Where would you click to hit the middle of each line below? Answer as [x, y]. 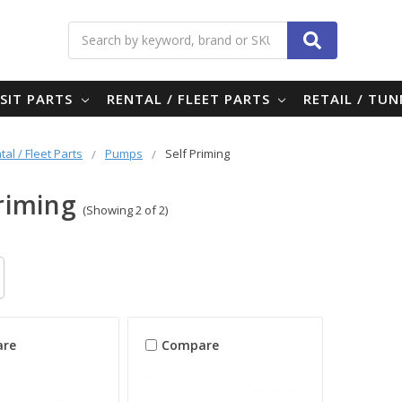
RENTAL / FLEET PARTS [190, 98]
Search [222, 31]
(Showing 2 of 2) [125, 210]
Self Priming [197, 153]
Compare [191, 345]
